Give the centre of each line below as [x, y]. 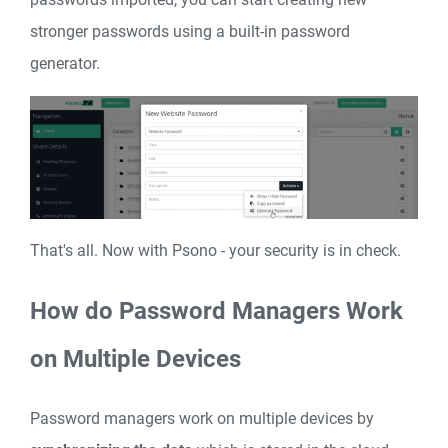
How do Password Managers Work [216, 310]
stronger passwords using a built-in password [190, 31]
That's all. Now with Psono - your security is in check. [215, 250]
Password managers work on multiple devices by [202, 418]
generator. [65, 63]
